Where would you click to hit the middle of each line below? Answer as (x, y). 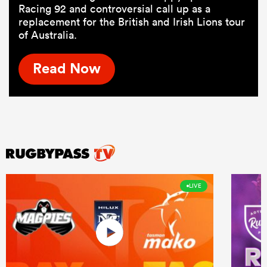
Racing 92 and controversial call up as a (114, 8)
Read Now (67, 68)
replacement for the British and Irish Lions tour (132, 21)
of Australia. (48, 35)
